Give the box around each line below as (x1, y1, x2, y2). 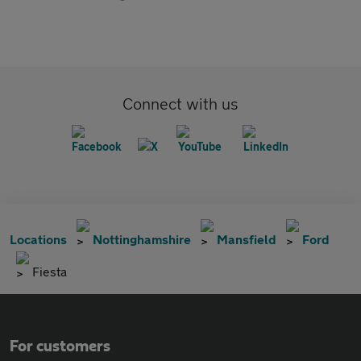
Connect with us (122, 94, 239, 113)
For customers (10, 338, 110, 355)
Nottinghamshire (93, 231, 191, 247)
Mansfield (217, 231, 276, 247)
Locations (10, 231, 67, 247)
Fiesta (32, 263, 67, 279)
